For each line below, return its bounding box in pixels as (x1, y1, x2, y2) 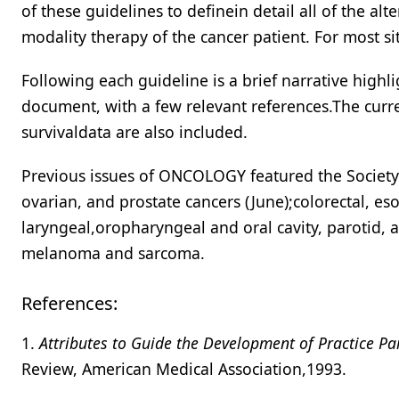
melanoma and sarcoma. (21, 242, 205, 264)
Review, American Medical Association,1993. (21, 358, 346, 379)
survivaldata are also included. (21, 121, 248, 142)
